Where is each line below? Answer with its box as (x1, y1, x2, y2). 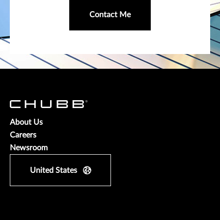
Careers (10, 131, 36, 139)
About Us (10, 118, 43, 126)
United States (30, 166, 77, 174)
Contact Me (89, 10, 131, 19)
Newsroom (10, 143, 48, 152)
